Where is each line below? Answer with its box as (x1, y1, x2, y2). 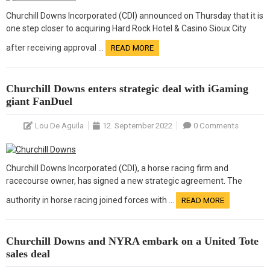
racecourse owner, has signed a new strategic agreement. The (6, 175, 242, 186)
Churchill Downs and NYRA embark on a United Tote (6, 234, 259, 247)
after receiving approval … (6, 42, 105, 52)
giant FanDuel (6, 95, 72, 107)
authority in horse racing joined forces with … (6, 195, 176, 205)
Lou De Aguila (34, 121, 84, 130)
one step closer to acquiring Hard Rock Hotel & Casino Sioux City (6, 23, 246, 33)
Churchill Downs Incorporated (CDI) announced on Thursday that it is (6, 10, 263, 20)
